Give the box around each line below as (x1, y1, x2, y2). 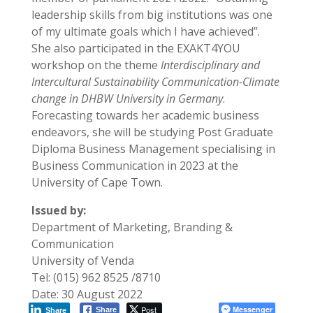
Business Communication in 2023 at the (31, 158, 238, 173)
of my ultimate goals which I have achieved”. (31, 24, 260, 39)
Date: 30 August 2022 (31, 286, 143, 302)
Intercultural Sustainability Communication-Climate (31, 74, 279, 89)
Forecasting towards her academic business (31, 108, 259, 123)
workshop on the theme (31, 57, 161, 73)
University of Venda (31, 253, 134, 268)
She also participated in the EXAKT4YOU (31, 41, 240, 56)
